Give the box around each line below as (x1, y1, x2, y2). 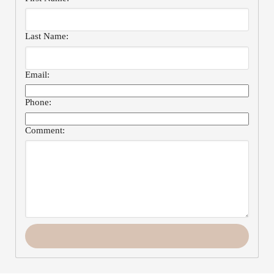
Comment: (25, 125, 65, 135)
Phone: (25, 97, 51, 108)
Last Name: (25, 31, 68, 42)
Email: (25, 69, 50, 80)
